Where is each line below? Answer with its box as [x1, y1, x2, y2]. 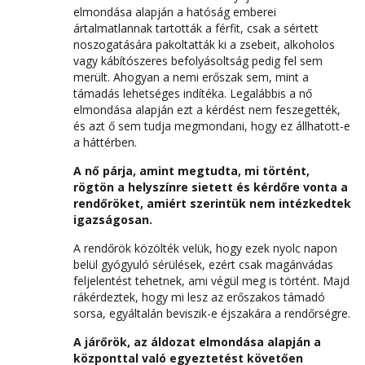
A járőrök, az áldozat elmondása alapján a [73, 334, 321, 350]
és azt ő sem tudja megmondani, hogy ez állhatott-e [73, 118, 350, 134]
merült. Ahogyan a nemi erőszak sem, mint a [73, 69, 309, 85]
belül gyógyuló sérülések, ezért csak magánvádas [73, 257, 333, 272]
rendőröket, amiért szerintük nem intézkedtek [73, 196, 351, 211]
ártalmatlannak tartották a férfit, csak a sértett [73, 20, 319, 36]
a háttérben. [73, 134, 137, 150]
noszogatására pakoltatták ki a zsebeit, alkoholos [73, 37, 335, 52]
